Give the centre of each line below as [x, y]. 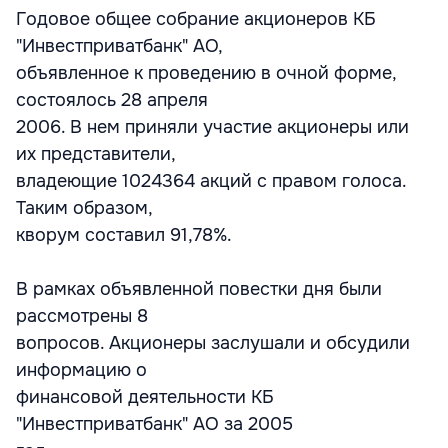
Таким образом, [84, 208]
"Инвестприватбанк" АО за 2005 [154, 424]
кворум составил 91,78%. [124, 235]
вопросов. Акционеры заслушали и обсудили [213, 343]
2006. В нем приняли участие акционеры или [212, 127]
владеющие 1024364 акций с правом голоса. [211, 181]
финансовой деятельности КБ [145, 397]
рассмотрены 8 [82, 316]
